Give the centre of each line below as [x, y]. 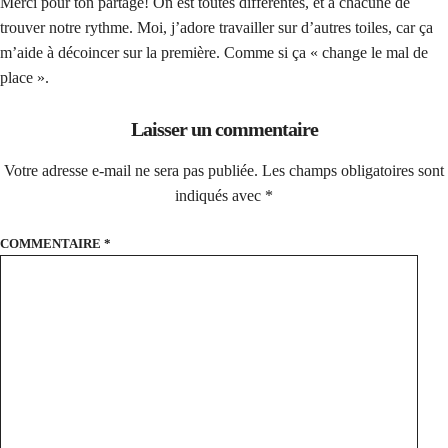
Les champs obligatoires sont [353, 170]
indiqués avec [220, 195]
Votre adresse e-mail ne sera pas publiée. [131, 170]
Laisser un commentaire [224, 128]
